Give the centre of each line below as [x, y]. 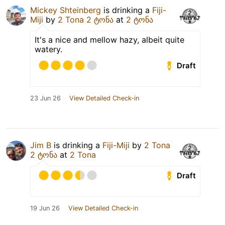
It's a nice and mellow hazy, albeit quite [109, 40]
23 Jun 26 [45, 98]
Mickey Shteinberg [66, 10]
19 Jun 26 [45, 208]
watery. [48, 49]
